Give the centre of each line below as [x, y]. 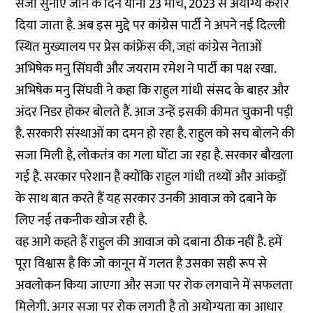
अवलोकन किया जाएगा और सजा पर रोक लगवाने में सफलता [154, 285]
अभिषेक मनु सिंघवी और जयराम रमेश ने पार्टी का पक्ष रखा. [146, 69]
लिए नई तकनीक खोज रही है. [83, 220]
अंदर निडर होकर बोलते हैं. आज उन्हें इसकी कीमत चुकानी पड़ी [155, 112]
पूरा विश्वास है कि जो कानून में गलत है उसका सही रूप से [141, 264]
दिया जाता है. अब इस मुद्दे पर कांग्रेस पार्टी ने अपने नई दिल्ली [151, 26]
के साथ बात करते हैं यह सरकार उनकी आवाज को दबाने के [146, 199]
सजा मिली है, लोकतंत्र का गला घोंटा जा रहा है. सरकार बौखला [155, 155]
